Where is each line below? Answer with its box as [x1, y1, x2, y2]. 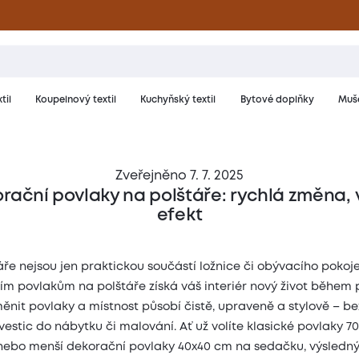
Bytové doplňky [240, 96, 314, 105]
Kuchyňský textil [140, 96, 216, 105]
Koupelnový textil [34, 96, 116, 105]
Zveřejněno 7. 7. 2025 [115, 169, 244, 182]
